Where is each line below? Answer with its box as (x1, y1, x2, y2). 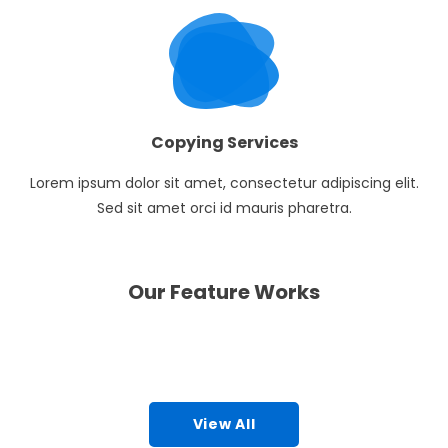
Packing (35, 317, 94, 338)
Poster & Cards (35, 357, 146, 378)
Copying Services (150, 131, 298, 155)
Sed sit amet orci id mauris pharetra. (96, 198, 352, 219)
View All (192, 413, 256, 434)
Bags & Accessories (254, 357, 398, 378)
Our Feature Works (128, 277, 320, 306)
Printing (35, 337, 93, 358)
